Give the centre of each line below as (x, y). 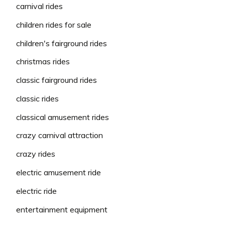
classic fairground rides (57, 80)
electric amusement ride (59, 173)
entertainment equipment (62, 209)
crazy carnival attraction (60, 135)
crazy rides (36, 154)
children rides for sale (54, 24)
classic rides (37, 98)
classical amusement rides (63, 117)
